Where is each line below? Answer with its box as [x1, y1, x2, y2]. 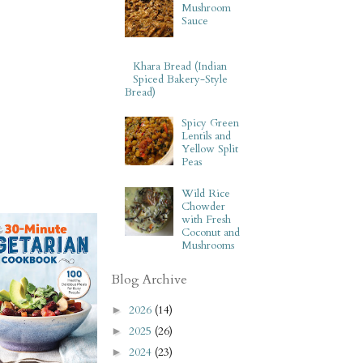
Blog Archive [111, 270, 187, 288]
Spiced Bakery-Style [133, 71, 228, 87]
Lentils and [181, 128, 232, 143]
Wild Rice [181, 186, 231, 202]
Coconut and [181, 225, 241, 241]
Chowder [181, 199, 226, 215]
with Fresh [181, 212, 232, 228]
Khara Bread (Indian [133, 58, 228, 74]
